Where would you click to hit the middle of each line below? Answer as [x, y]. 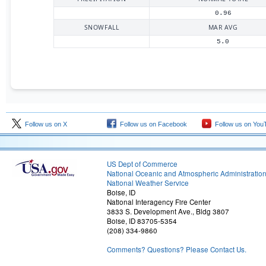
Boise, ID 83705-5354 [142, 221]
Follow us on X [44, 124]
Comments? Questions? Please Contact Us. [177, 249]
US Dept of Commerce [142, 164]
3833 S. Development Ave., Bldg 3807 [168, 211]
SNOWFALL [102, 27]
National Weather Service [148, 183]
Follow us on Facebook [152, 124]
